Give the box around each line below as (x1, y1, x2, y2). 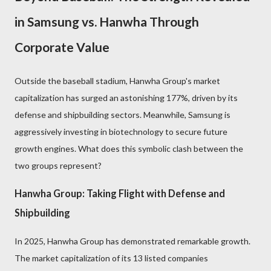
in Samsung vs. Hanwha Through (15, 14, 199, 29)
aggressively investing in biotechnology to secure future (15, 126, 227, 137)
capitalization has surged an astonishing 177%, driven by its (15, 93, 238, 103)
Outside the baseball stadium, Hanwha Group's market (15, 76, 220, 86)
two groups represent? (15, 160, 102, 171)
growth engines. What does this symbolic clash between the (15, 143, 243, 154)
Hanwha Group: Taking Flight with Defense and (15, 188, 225, 200)
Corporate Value (15, 39, 109, 54)
